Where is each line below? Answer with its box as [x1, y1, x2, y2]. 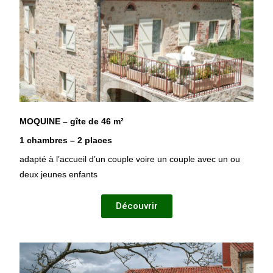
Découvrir [115, 200, 158, 212]
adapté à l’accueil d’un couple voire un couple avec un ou [19, 154, 241, 165]
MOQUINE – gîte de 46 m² [19, 116, 124, 127]
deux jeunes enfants [19, 169, 98, 180]
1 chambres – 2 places [19, 135, 113, 146]
